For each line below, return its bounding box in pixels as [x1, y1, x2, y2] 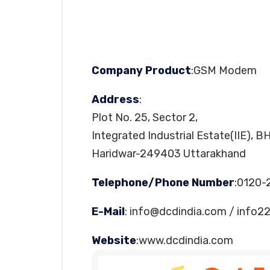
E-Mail [92, 205, 125, 218]
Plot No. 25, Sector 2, [92, 111, 198, 124]
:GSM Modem [191, 64, 257, 77]
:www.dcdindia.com [136, 234, 233, 247]
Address [92, 93, 139, 106]
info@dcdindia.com [130, 205, 227, 218]
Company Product [92, 64, 191, 77]
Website [92, 234, 136, 247]
